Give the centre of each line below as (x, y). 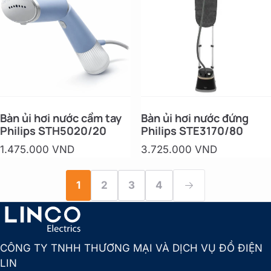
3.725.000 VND (179, 149)
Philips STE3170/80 (192, 130)
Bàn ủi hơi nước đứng (194, 118)
